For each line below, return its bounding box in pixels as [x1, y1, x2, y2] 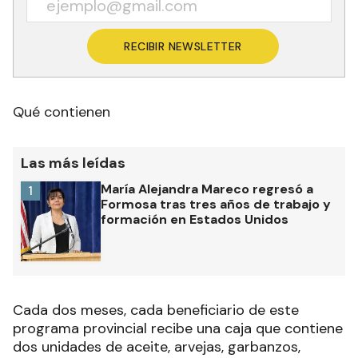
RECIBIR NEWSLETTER [124, 38, 242, 54]
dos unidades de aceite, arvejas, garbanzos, [13, 336, 300, 356]
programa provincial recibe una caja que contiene [13, 318, 343, 338]
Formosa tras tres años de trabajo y [101, 195, 331, 213]
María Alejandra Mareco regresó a [101, 180, 313, 197]
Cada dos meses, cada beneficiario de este [13, 300, 299, 320]
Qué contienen [13, 101, 110, 121]
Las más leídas [21, 153, 125, 173]
